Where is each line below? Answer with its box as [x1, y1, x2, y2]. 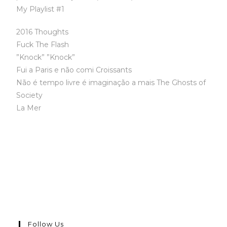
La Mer [16, 103, 42, 112]
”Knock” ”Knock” [16, 53, 75, 62]
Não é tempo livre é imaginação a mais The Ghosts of [16, 78, 206, 87]
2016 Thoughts [16, 27, 69, 36]
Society [16, 91, 43, 100]
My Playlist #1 [16, 5, 65, 14]
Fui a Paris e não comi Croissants [16, 65, 132, 74]
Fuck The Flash [16, 40, 69, 49]
